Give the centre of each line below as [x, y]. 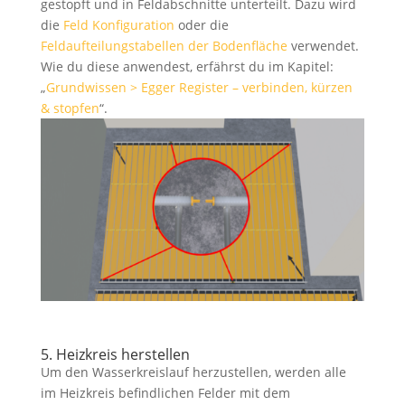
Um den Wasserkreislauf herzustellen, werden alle [193, 372]
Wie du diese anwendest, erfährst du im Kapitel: [187, 67]
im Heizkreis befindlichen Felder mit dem [165, 392]
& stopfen [70, 108]
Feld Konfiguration [118, 25]
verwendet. [323, 46]
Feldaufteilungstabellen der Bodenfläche [164, 46]
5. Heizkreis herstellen [115, 354]
